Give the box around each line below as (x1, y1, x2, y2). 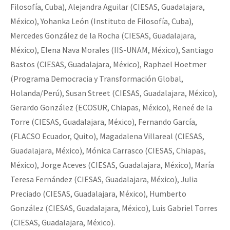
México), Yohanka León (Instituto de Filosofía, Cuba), (10, 15, 194, 26)
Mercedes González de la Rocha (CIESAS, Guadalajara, (10, 30, 196, 41)
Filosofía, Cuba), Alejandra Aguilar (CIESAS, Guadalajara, (10, 1, 205, 12)
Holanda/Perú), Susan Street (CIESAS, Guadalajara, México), (10, 87, 217, 98)
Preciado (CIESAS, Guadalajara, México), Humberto (10, 188, 186, 199)
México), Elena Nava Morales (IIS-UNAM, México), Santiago (10, 44, 214, 55)
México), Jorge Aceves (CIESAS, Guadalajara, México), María (10, 159, 214, 170)
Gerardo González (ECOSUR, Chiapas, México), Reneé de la (10, 102, 213, 112)
